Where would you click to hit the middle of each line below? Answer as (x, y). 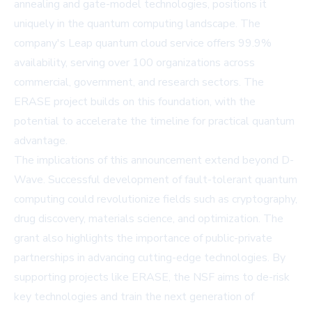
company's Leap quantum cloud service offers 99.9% (143, 44)
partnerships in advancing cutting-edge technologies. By (150, 258)
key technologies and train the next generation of (134, 297)
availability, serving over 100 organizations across (134, 63)
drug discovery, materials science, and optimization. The (149, 219)
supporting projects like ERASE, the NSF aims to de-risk (152, 278)
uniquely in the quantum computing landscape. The (137, 24)
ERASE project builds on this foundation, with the (135, 102)
